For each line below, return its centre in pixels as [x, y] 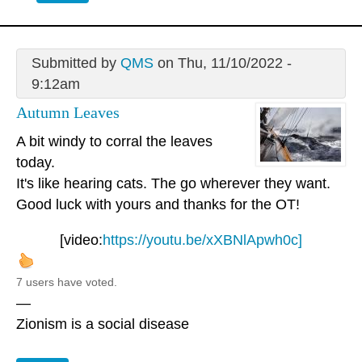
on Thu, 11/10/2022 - [222, 63]
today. [36, 163]
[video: [81, 240]
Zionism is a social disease [103, 324]
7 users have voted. [67, 282]
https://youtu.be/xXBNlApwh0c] [202, 240]
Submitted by [76, 63]
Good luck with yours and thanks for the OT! [158, 205]
